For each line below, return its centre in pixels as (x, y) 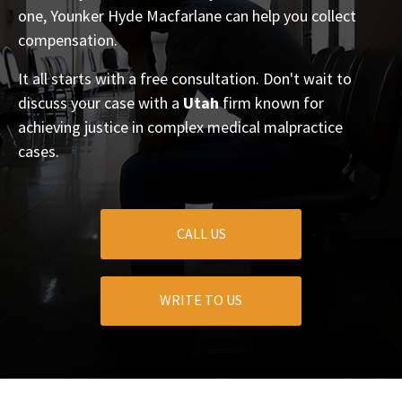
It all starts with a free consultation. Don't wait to (185, 79)
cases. (39, 152)
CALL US (201, 233)
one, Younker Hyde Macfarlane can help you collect (187, 16)
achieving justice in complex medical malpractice (180, 127)
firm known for (271, 103)
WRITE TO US (201, 300)
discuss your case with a (100, 103)
